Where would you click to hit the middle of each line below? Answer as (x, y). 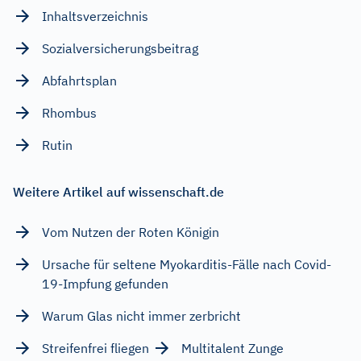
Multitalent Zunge (232, 348)
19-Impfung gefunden (105, 283)
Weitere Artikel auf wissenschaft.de (118, 191)
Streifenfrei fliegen (95, 348)
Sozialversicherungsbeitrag (120, 48)
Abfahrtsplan (79, 80)
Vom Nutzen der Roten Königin (131, 232)
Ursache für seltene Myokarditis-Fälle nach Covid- (187, 264)
